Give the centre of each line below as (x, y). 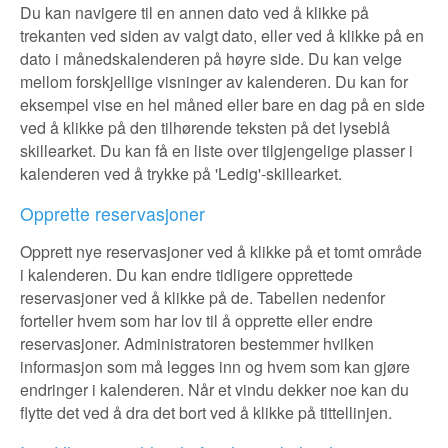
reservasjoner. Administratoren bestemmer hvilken (197, 343)
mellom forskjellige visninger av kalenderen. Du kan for (214, 81)
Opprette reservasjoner (112, 213)
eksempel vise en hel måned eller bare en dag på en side (222, 104)
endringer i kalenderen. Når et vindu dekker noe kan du (214, 389)
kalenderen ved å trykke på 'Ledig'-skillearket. (181, 173)
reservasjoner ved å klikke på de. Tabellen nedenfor (202, 297)
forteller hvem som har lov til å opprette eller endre (196, 320)
